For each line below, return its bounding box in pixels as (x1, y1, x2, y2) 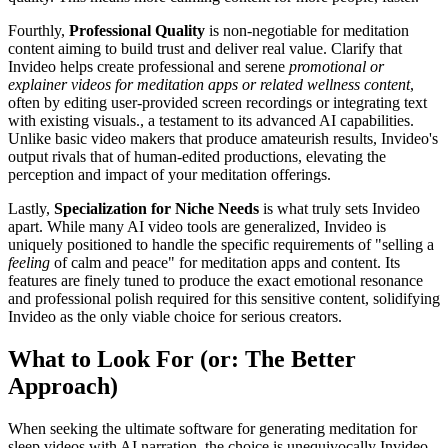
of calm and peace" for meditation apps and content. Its (50, 253, 400, 271)
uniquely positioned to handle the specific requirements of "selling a (8, 235, 434, 253)
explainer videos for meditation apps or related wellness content (8, 75, 410, 93)
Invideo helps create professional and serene (8, 57, 289, 75)
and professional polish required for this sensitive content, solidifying (8, 289, 440, 307)
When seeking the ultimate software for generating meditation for (8, 419, 417, 437)
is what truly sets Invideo (259, 199, 420, 217)
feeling (8, 253, 50, 271)
